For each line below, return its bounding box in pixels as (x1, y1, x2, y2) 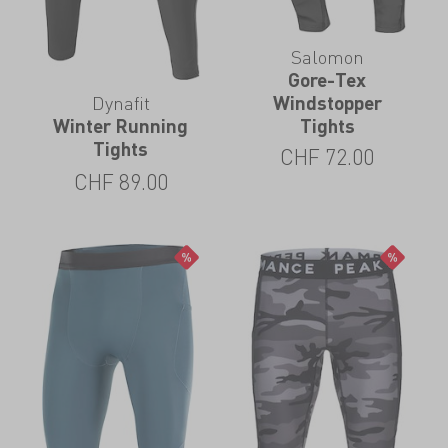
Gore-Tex (288, 67, 367, 91)
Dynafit (91, 90, 150, 116)
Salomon (290, 43, 364, 69)
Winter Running (53, 114, 189, 138)
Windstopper (272, 90, 382, 114)
